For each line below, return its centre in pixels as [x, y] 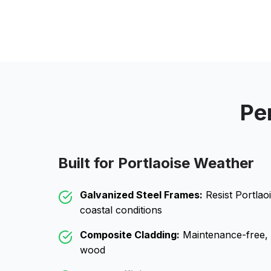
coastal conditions [121, 210]
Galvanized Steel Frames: [141, 195]
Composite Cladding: [130, 235]
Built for [88, 163]
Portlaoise [154, 163]
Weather [222, 163]
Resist [219, 195]
